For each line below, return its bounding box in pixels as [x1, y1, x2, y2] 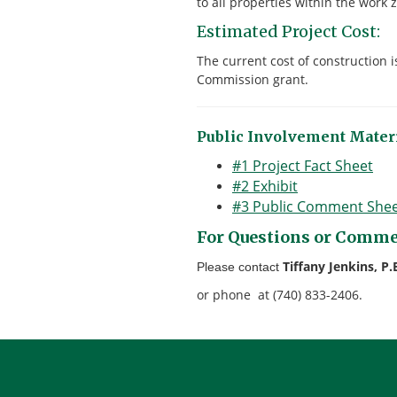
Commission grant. [197, 71, 308, 88]
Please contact [197, 260, 283, 274]
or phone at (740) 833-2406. [197, 286, 362, 303]
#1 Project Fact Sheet [232, 156, 373, 175]
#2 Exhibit [232, 176, 298, 196]
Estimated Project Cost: [197, 21, 380, 42]
